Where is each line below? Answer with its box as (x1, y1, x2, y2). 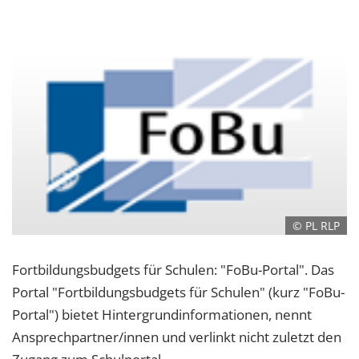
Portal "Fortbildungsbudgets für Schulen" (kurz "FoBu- (12, 283, 345, 302)
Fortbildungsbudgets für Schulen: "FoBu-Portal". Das (12, 260, 334, 280)
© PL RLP (292, 218, 341, 234)
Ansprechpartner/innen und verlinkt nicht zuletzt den (12, 328, 341, 347)
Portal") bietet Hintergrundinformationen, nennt (12, 305, 312, 325)
